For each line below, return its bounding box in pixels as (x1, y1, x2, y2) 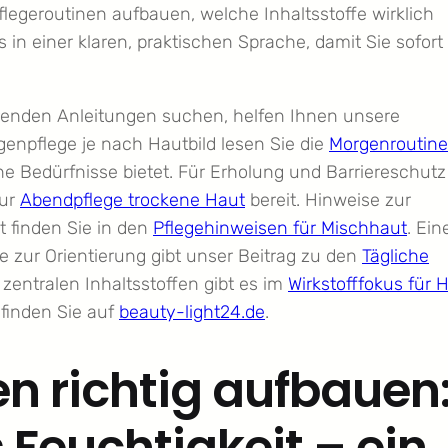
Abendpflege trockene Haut (20, 189, 245, 212)
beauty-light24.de (119, 301, 265, 324)
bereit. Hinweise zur (245, 189, 411, 212)
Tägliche (362, 245, 429, 268)
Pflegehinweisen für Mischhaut (153, 217, 407, 240)
